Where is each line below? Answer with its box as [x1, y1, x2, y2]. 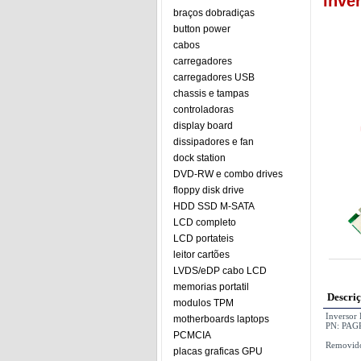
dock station [173, 152, 226, 164]
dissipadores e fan [173, 136, 254, 147]
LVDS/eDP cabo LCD [173, 265, 267, 276]
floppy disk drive [173, 185, 244, 196]
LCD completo [173, 217, 236, 228]
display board [173, 120, 233, 131]
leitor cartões [173, 249, 230, 260]
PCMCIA [173, 330, 211, 341]
